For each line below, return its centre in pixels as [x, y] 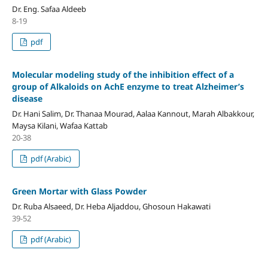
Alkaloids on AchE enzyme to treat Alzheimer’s [147, 86]
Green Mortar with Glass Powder [79, 191]
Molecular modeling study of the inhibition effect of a [123, 74]
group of [30, 86]
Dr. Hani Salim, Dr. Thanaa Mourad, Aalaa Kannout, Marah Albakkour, [133, 113]
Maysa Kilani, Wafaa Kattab [60, 125]
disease [27, 98]
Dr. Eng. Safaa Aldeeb [49, 9]
